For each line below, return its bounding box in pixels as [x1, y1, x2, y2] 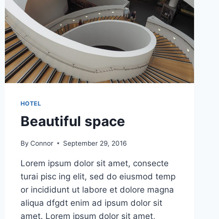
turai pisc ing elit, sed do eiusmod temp [20, 171, 175, 181]
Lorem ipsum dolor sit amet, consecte [20, 158, 169, 168]
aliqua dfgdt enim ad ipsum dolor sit [20, 197, 162, 208]
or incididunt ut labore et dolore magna [20, 184, 174, 195]
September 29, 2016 [63, 139, 127, 147]
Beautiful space [20, 113, 125, 130]
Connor [30, 139, 53, 147]
